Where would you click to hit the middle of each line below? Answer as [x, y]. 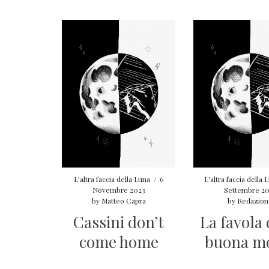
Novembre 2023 [119, 189]
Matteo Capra [123, 200]
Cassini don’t [119, 222]
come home [119, 241]
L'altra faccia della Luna [112, 179]
